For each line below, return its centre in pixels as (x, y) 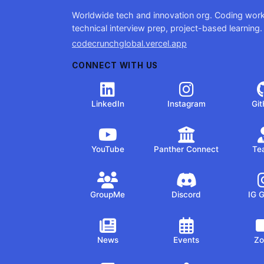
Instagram (186, 104)
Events (187, 240)
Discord (187, 194)
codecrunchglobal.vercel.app (129, 43)
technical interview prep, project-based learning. (167, 28)
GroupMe (108, 194)
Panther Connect (187, 149)
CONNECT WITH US (115, 65)
